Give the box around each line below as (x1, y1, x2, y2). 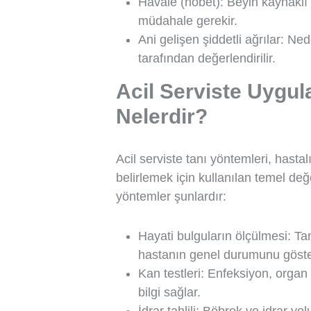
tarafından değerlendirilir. (138, 51, 276, 65)
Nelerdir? (116, 105, 208, 128)
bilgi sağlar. (138, 285, 201, 299)
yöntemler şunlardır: (116, 190, 226, 203)
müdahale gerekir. (138, 14, 237, 28)
